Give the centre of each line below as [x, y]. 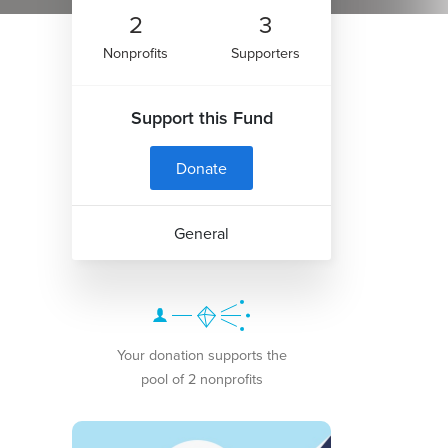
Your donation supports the [201, 354]
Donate [202, 167]
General [202, 232]
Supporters [265, 52]
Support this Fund [201, 117]
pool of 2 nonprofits [201, 378]
